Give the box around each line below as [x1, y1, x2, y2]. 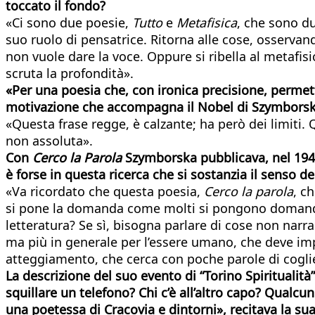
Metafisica [176, 13, 237, 31]
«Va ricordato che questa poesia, [6, 182, 204, 200]
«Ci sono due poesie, [6, 13, 132, 31]
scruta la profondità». [6, 64, 134, 82]
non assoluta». [6, 131, 93, 149]
